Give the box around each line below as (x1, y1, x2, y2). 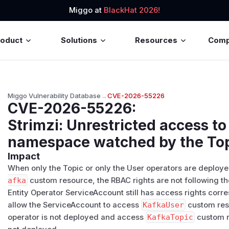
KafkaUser (143, 200, 185, 210)
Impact (8, 150, 40, 162)
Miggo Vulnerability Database (8, 91, 101, 100)
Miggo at (69, 6, 104, 15)
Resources (135, 35, 178, 45)
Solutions (60, 35, 97, 45)
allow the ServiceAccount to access (8, 200, 142, 210)
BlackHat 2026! (104, 6, 160, 15)
